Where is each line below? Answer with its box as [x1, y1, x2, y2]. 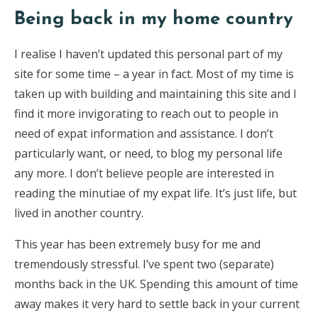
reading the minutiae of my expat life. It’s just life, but [14, 185, 297, 201]
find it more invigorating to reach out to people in [14, 105, 278, 121]
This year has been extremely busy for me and [14, 236, 261, 252]
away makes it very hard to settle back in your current [14, 295, 300, 312]
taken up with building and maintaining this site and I [14, 85, 297, 102]
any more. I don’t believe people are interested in [14, 165, 274, 181]
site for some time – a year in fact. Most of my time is [14, 65, 294, 82]
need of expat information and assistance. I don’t [14, 125, 273, 141]
